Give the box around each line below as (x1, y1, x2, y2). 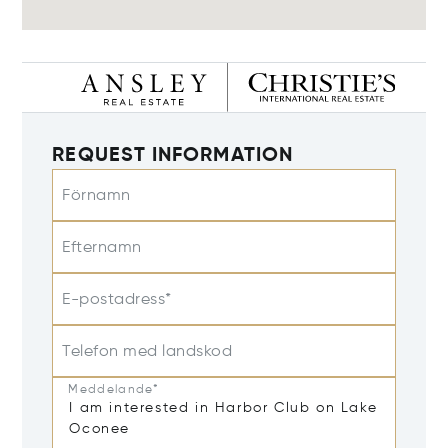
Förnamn (62, 188, 131, 205)
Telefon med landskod (62, 344, 233, 361)
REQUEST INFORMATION (52, 146, 293, 167)
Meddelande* (68, 383, 160, 396)
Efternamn (62, 240, 142, 257)
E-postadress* (62, 292, 172, 309)
